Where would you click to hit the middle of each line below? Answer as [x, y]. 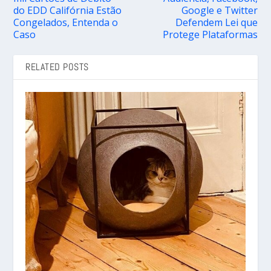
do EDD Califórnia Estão [68, 11]
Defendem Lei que [216, 23]
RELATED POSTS [57, 67]
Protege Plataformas [210, 35]
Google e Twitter [219, 11]
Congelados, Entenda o [66, 23]
